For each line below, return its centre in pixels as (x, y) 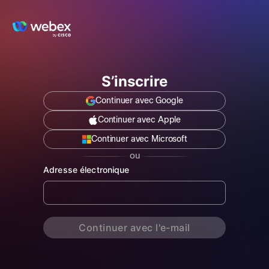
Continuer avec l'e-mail (134, 228)
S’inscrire (134, 81)
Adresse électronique (86, 170)
